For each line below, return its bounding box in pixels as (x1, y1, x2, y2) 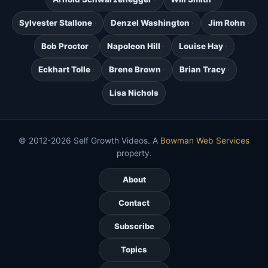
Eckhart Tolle (38, 65, 90, 75)
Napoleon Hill (106, 41, 160, 51)
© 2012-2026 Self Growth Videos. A (19, 136, 160, 146)
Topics (121, 245, 147, 255)
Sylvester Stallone (19, 18, 92, 28)
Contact (118, 198, 150, 208)
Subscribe (114, 221, 154, 232)
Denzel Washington (110, 18, 190, 28)
